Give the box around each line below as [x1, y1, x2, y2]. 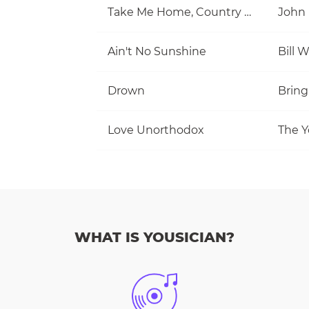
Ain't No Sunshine [108, 44, 206, 58]
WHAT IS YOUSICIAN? [74, 229, 235, 246]
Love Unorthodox [108, 123, 204, 137]
